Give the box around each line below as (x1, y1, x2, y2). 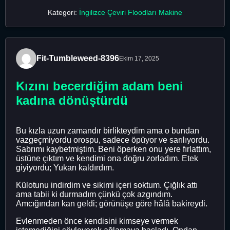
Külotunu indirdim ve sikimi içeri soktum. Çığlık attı (16, 180, 198, 189)
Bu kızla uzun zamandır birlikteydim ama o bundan (16, 126, 199, 135)
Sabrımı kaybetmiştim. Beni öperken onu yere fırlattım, (16, 144, 211, 154)
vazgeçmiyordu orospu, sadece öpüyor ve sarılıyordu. (16, 135, 209, 144)
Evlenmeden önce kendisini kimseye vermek (16, 216, 178, 225)
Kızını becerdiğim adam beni (16, 79, 183, 93)
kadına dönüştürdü (16, 93, 128, 107)
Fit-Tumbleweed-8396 (36, 54, 119, 63)
